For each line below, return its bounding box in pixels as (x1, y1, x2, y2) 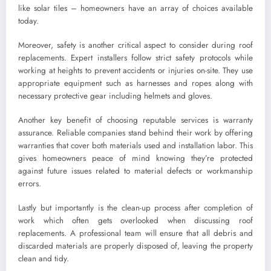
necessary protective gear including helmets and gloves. (18, 90, 212, 102)
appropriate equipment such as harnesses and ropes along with (18, 77, 253, 90)
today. (18, 15, 39, 27)
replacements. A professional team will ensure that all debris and (18, 227, 253, 240)
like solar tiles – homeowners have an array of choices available (18, 2, 253, 14)
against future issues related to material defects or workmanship (18, 165, 253, 177)
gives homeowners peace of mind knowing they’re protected (18, 152, 253, 165)
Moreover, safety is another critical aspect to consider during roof (18, 39, 253, 51)
